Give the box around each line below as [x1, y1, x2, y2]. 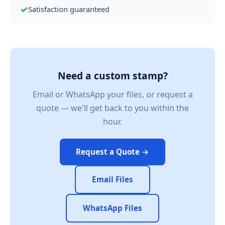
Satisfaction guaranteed [28, 4, 109, 14]
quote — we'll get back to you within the [36, 102, 189, 114]
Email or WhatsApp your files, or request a [32, 88, 193, 100]
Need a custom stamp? [57, 68, 168, 82]
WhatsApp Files [83, 202, 142, 213]
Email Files [92, 174, 133, 184]
